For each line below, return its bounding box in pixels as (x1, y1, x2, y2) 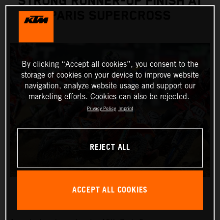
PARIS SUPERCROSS (49, 8, 171, 24)
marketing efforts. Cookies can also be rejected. (28, 91, 190, 101)
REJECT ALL (90, 140, 130, 156)
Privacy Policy (87, 105, 116, 111)
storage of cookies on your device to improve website (21, 70, 199, 80)
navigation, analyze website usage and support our (25, 81, 195, 90)
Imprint (118, 105, 133, 111)
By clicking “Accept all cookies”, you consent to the (22, 59, 198, 69)
